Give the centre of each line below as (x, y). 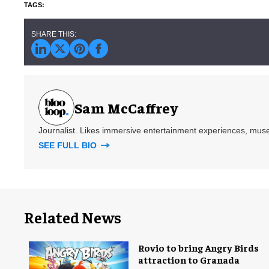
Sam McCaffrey (126, 107)
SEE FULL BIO (69, 145)
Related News (73, 217)
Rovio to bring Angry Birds (198, 247)
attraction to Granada (189, 259)
